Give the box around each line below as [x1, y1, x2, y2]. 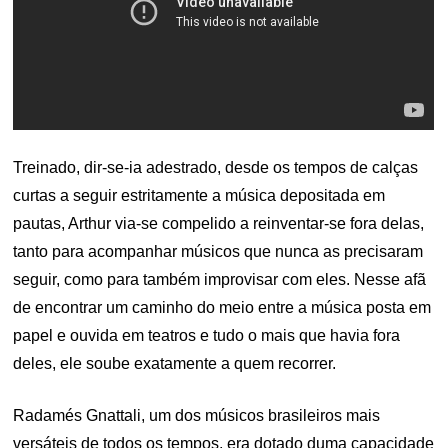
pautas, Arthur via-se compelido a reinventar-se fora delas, [13, 214, 425, 232]
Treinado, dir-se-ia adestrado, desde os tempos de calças [13, 158, 419, 176]
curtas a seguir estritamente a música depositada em [13, 186, 386, 204]
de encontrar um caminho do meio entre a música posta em [13, 298, 432, 316]
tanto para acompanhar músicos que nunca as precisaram [13, 242, 424, 260]
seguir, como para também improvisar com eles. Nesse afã [13, 270, 427, 288]
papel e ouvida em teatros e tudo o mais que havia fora [13, 326, 401, 344]
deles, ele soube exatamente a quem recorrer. [13, 354, 337, 372]
